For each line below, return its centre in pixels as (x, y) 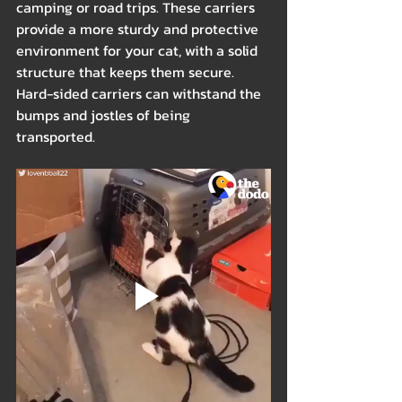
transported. (56, 137)
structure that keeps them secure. (127, 72)
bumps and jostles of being (105, 115)
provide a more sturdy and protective (139, 29)
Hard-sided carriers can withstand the (140, 94)
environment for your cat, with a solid (139, 51)
